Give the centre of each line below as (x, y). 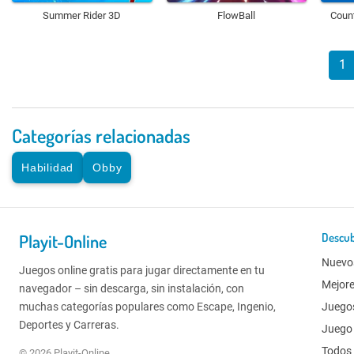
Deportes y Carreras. (69, 324)
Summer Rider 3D (82, 15)
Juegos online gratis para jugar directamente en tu (142, 270)
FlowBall (237, 15)
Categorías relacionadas (101, 135)
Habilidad (48, 167)
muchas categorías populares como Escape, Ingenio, (147, 306)
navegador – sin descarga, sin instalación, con (132, 288)
